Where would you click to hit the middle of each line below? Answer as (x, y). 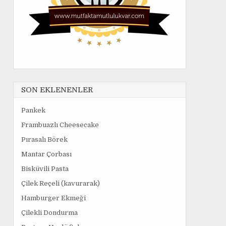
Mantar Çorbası (46, 154)
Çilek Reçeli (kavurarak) (61, 183)
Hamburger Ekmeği (53, 198)
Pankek (33, 110)
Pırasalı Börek (44, 139)
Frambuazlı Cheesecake (60, 125)
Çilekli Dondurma (49, 213)
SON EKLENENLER (57, 90)
